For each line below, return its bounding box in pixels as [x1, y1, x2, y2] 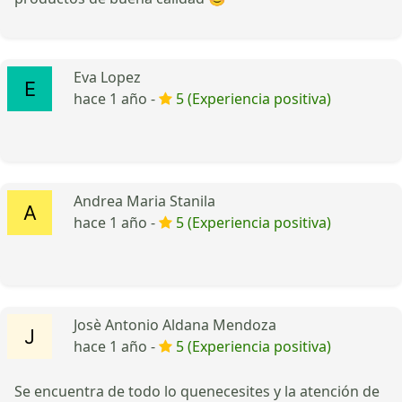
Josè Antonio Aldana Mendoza [74, 314, 276, 335]
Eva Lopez [74, 66, 141, 87]
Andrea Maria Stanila [74, 190, 215, 211]
